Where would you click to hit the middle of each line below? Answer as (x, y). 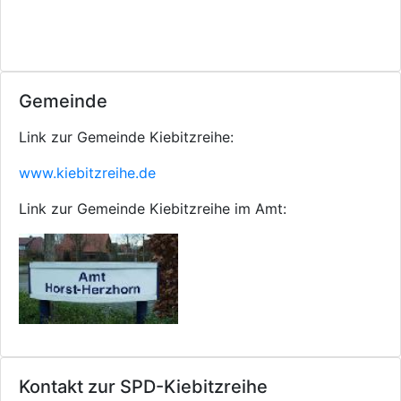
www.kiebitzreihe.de (87, 173)
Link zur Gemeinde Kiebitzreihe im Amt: (153, 209)
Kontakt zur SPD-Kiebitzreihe (143, 387)
